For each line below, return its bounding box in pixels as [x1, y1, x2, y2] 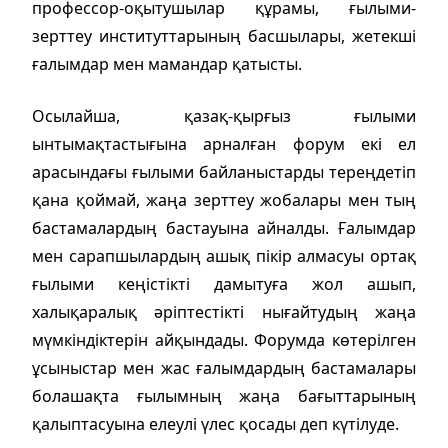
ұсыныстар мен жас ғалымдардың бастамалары [32, 356, 416, 379]
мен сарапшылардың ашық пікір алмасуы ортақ [32, 244, 416, 267]
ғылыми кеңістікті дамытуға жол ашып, [32, 272, 416, 295]
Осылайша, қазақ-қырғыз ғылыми [32, 104, 416, 127]
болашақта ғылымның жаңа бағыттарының [32, 384, 416, 407]
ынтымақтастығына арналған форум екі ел [32, 132, 416, 155]
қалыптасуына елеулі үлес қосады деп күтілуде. [32, 412, 399, 435]
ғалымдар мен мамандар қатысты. [32, 52, 302, 75]
